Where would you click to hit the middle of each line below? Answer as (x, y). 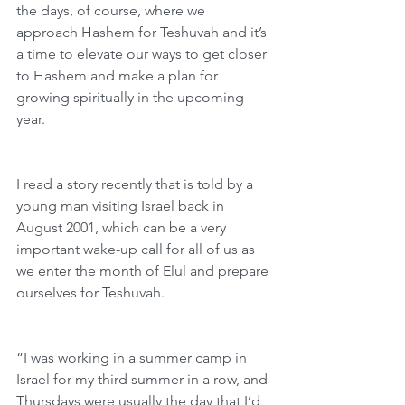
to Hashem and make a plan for (119, 75)
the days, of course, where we (113, 10)
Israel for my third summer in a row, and (144, 379)
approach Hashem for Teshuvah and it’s (143, 32)
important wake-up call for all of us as (137, 249)
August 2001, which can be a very (123, 227)
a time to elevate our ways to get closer (143, 54)
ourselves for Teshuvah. (90, 292)
